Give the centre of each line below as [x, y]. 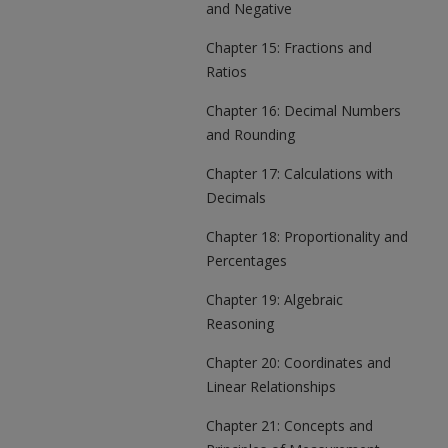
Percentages [246, 260]
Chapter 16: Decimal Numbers [303, 110]
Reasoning [240, 323]
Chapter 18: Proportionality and [307, 236]
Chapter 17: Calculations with [299, 173]
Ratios [226, 71]
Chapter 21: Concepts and [289, 425]
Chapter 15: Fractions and [289, 47]
